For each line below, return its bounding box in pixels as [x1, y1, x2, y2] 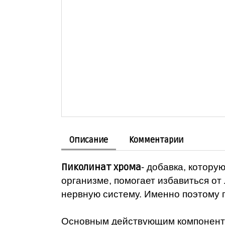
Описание [69, 135, 108, 145]
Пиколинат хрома [61, 161, 141, 173]
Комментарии [129, 135, 183, 145]
